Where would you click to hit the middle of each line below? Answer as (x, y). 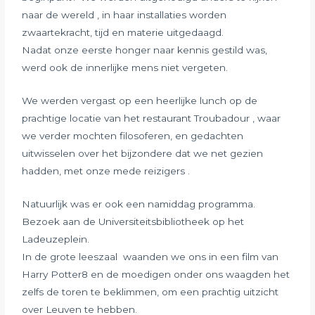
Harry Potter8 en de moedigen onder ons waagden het (156, 275)
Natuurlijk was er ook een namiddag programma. (139, 204)
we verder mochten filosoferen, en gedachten (133, 136)
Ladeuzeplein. (56, 239)
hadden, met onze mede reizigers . (106, 171)
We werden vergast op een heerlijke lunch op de (140, 101)
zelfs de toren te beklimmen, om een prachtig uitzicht (150, 292)
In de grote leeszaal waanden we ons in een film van (150, 257)
